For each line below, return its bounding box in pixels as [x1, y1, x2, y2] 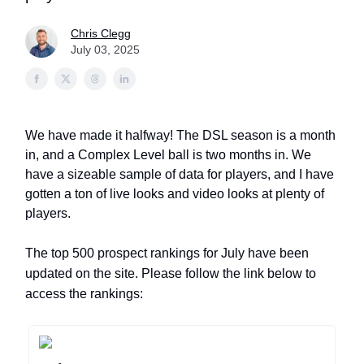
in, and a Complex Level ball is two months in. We [25, 148, 311, 162]
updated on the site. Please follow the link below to [25, 266, 316, 280]
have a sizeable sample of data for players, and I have [25, 167, 334, 181]
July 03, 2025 [71, 43, 140, 56]
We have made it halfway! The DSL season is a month [25, 128, 336, 142]
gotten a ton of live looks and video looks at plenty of [25, 187, 324, 201]
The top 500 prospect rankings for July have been [25, 246, 309, 260]
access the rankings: [25, 287, 143, 301]
